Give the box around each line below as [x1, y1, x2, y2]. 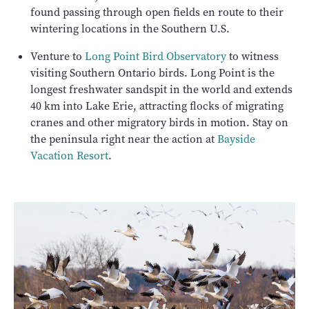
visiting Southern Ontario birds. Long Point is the [30, 65, 275, 80]
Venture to [30, 48, 85, 63]
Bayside [217, 131, 255, 146]
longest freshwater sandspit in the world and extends [30, 81, 292, 97]
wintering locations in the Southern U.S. [30, 21, 230, 36]
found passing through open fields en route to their [30, 4, 283, 19]
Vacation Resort [30, 148, 108, 163]
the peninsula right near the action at [30, 131, 217, 146]
